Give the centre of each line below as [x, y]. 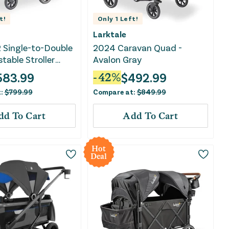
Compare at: [115, 92]
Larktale [109, 34]
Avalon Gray [117, 60]
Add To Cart [151, 116]
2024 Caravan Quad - [137, 48]
